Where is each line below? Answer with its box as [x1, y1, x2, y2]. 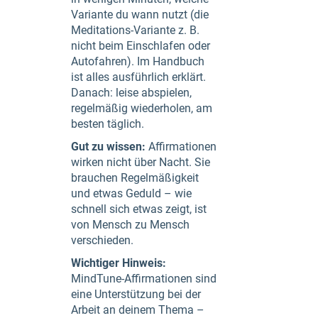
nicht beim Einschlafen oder [71, 39, 210, 53]
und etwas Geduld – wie [71, 187, 192, 200]
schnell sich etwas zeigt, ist [71, 202, 207, 216]
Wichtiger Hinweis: [71, 256, 166, 270]
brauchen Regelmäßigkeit [71, 171, 199, 185]
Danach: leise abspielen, [71, 86, 192, 99]
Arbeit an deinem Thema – [71, 303, 204, 317]
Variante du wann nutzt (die [71, 8, 209, 21]
